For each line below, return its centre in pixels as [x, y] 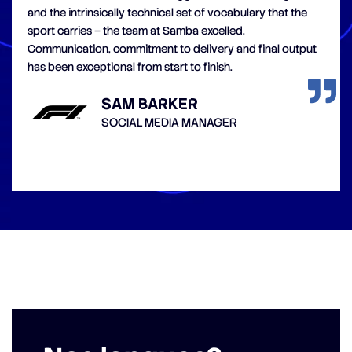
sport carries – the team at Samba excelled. [136, 30]
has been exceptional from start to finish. [130, 66]
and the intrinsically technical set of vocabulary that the [167, 12]
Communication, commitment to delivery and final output [172, 48]
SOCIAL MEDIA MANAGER [169, 122]
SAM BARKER [150, 103]
